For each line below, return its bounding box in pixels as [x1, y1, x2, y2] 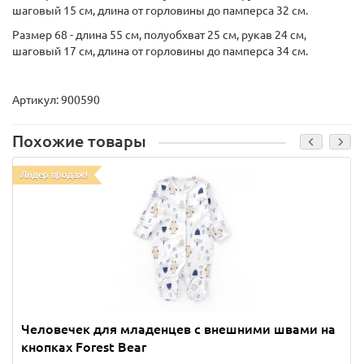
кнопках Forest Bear [21, 340, 146, 354]
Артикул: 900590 [12, 93, 100, 106]
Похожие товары [12, 132, 146, 150]
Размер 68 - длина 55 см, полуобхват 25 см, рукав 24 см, [12, 28, 306, 41]
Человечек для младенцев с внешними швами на [21, 322, 336, 336]
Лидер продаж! [20, 170, 88, 180]
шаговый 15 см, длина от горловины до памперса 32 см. [12, 4, 308, 17]
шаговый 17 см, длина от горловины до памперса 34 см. [12, 45, 308, 58]
